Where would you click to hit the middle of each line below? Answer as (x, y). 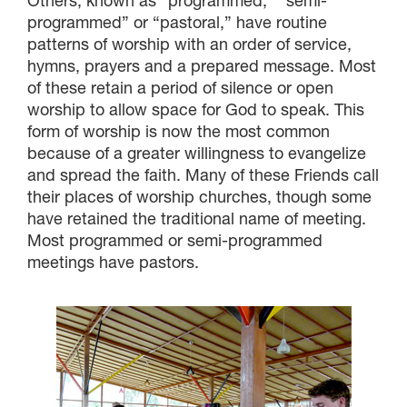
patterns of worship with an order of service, (189, 44)
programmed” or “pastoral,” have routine (177, 22)
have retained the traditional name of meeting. (197, 218)
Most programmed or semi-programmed (175, 240)
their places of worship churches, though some (199, 196)
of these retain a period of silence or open (180, 87)
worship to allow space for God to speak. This (196, 109)
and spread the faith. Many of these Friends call (203, 174)
